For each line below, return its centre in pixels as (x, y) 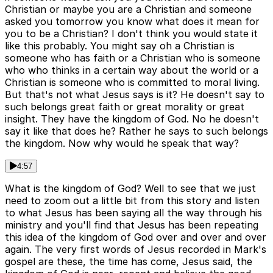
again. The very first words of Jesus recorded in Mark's (136, 250)
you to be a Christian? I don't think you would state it (131, 34)
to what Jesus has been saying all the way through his (133, 213)
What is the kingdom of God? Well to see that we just (130, 189)
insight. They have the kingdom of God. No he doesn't (132, 119)
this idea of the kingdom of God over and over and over (136, 237)
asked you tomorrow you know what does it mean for (132, 22)
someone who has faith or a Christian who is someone (133, 58)
